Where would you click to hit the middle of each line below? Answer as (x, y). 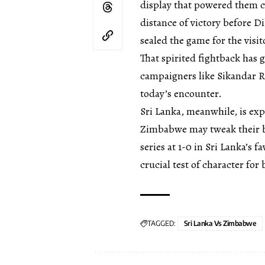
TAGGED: (161, 223)
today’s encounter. (181, 93)
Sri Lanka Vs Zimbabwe (220, 223)
